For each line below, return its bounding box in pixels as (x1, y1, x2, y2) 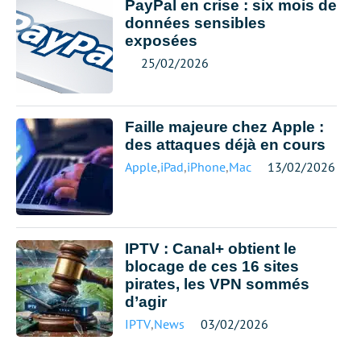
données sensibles (125, 15, 266, 31)
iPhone (187, 159, 226, 175)
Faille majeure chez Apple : (125, 118, 324, 135)
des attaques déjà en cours (125, 136, 326, 153)
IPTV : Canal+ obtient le (125, 240, 297, 257)
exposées (125, 32, 197, 49)
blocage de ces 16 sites (125, 258, 299, 275)
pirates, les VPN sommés (125, 276, 309, 293)
